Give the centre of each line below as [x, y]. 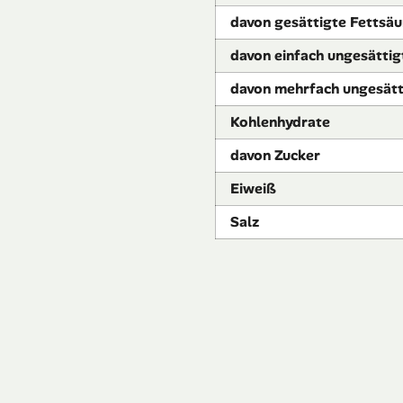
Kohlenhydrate [280, 122]
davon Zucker [275, 156]
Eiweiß [253, 189]
